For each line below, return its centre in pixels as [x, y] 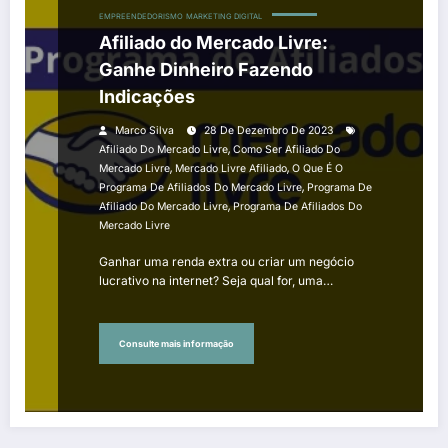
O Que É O [317, 169]
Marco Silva [144, 131]
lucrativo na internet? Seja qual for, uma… [216, 281]
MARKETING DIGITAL [224, 17]
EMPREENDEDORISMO [141, 17]
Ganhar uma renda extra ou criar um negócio [226, 262]
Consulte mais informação [176, 343]
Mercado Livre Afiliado [231, 169]
